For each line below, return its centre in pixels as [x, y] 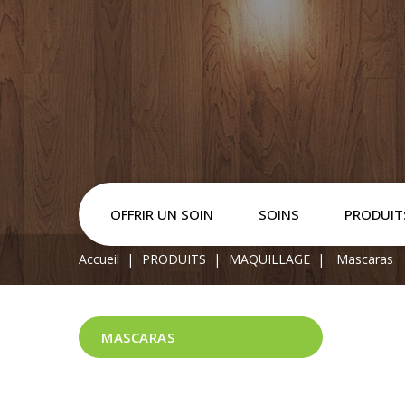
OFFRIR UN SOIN [162, 214]
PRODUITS [174, 259]
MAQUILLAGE [269, 259]
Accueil [99, 259]
